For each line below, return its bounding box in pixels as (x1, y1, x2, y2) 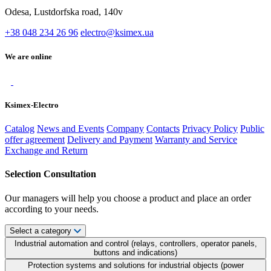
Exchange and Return (5, 145, 88, 156)
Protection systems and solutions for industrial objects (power (27, 260, 244, 270)
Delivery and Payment (67, 134, 152, 145)
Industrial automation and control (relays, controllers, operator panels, (14, 238, 257, 248)
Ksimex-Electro (5, 100, 59, 109)
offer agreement (5, 134, 65, 145)
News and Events (37, 123, 104, 134)
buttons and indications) (94, 247, 177, 257)
